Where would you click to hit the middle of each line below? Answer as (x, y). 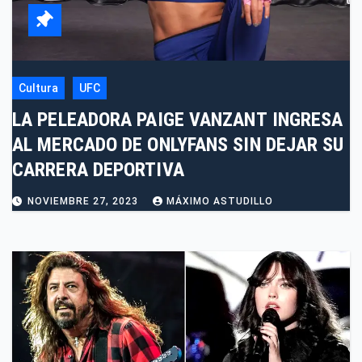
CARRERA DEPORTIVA (98, 170)
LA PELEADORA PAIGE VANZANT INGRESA (178, 120)
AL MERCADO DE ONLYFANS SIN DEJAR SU (178, 145)
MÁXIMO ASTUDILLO (220, 202)
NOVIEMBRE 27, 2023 (84, 202)
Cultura (38, 88)
